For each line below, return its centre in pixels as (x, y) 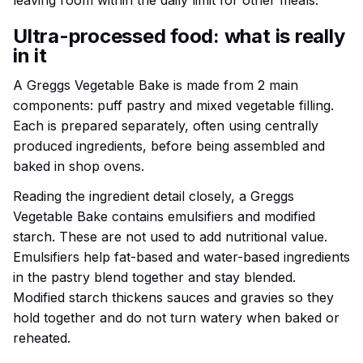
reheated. (42, 338)
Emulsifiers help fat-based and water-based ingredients (181, 257)
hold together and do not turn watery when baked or (176, 318)
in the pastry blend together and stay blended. (154, 278)
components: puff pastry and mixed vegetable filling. (173, 106)
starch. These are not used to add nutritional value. (170, 237)
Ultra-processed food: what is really (179, 36)
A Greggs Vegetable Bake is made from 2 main (156, 85)
